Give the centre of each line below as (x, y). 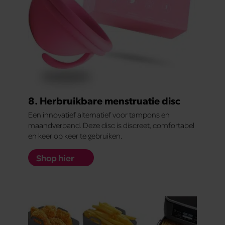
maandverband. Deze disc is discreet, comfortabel (111, 125)
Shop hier (55, 158)
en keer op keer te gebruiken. (75, 136)
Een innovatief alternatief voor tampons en (99, 115)
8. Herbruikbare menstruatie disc (104, 101)
